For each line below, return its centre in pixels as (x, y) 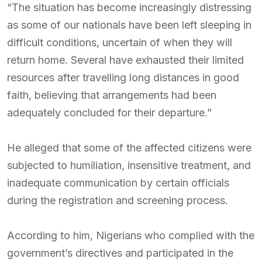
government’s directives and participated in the (120, 253)
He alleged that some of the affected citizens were (129, 148)
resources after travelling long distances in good (123, 77)
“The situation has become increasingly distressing (129, 7)
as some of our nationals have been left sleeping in (129, 25)
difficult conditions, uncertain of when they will (120, 42)
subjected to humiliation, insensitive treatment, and (129, 165)
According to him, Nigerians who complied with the (131, 235)
